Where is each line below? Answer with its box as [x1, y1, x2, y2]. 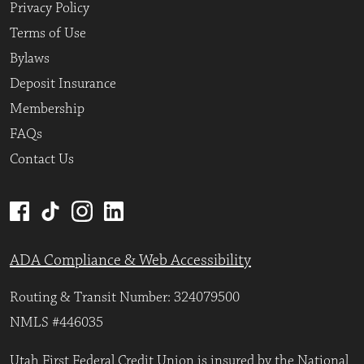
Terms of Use [10, 24, 86, 42]
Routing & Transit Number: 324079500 [10, 288, 240, 307]
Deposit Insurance [10, 74, 116, 93]
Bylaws [10, 49, 50, 67]
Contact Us [10, 149, 74, 168]
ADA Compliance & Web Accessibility [10, 250, 251, 271]
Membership [10, 99, 84, 118]
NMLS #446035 [10, 314, 103, 332]
